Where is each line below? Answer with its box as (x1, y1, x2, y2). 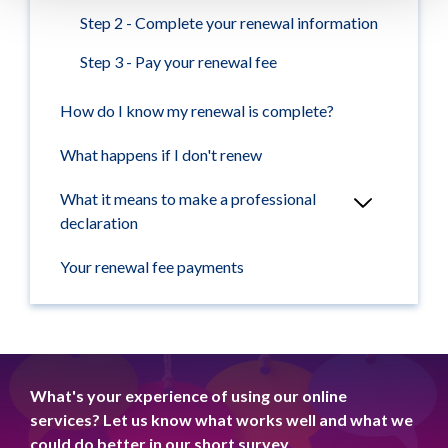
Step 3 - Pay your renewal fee (80, 51, 277, 71)
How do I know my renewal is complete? (60, 100, 334, 120)
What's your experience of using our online (30, 385, 347, 405)
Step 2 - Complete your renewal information (80, 12, 378, 32)
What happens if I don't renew (60, 144, 262, 164)
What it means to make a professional (60, 188, 316, 208)
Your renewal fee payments (60, 256, 244, 276)
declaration (60, 212, 138, 232)
